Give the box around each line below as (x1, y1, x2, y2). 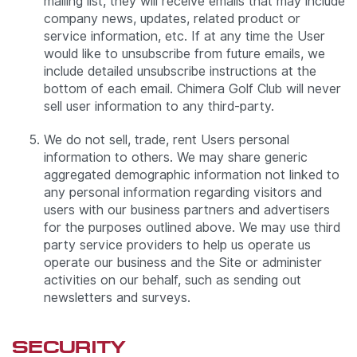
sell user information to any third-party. (44, 99, 274, 115)
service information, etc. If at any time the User (44, 29, 325, 45)
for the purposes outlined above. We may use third (44, 220, 340, 236)
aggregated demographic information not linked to (44, 167, 339, 183)
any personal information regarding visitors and (44, 185, 322, 201)
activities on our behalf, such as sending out (44, 273, 301, 288)
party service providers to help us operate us (44, 237, 311, 253)
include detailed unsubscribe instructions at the (44, 64, 316, 80)
